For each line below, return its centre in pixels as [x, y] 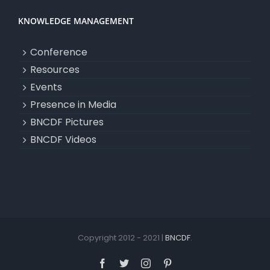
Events [46, 87]
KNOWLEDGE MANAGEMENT [76, 20]
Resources [55, 69]
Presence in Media [73, 104]
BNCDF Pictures [67, 122]
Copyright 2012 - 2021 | [121, 237]
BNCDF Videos [63, 139]
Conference [59, 52]
